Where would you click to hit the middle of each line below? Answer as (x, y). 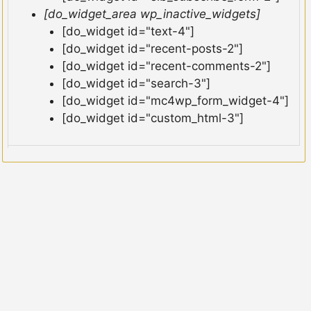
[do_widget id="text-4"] (128, 32)
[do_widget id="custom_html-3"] (152, 118)
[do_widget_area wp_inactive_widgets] (152, 14)
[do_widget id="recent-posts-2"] (152, 49)
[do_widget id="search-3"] (136, 84)
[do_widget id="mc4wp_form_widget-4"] (175, 101)
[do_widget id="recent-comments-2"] (166, 66)
